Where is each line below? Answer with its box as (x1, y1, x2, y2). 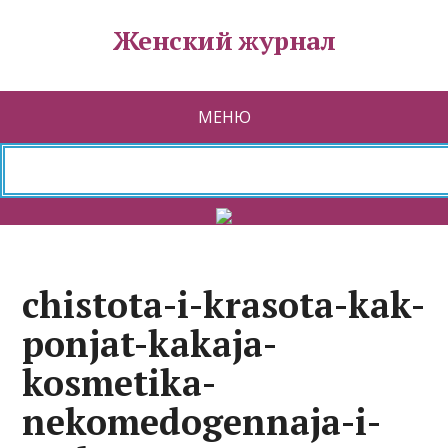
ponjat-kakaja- (22, 320, 278, 367)
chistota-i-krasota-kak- (22, 281, 426, 328)
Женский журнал (112, 23, 336, 57)
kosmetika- (22, 359, 217, 406)
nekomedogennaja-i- (22, 398, 382, 445)
